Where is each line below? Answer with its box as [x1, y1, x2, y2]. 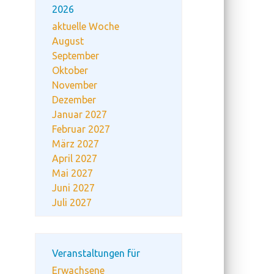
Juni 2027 [52, 182, 95, 193]
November [52, 80, 97, 91]
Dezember [52, 94, 96, 105]
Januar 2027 [52, 109, 107, 120]
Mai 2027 [52, 168, 93, 179]
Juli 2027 [52, 197, 92, 208]
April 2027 [52, 153, 97, 164]
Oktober [52, 65, 88, 76]
